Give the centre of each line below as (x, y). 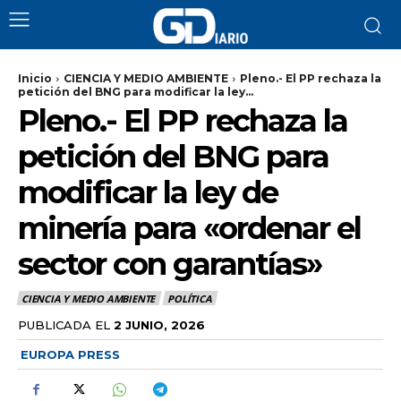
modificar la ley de (148, 192)
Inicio (35, 78)
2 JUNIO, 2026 (159, 324)
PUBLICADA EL (64, 324)
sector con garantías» (170, 264)
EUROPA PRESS (70, 354)
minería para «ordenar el (189, 228)
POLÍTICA (190, 299)
